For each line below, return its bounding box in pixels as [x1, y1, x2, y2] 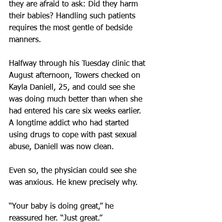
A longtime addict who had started [9, 119, 131, 127]
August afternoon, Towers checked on [9, 72, 143, 80]
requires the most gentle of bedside [9, 24, 135, 32]
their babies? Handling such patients [9, 12, 138, 20]
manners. [9, 36, 41, 44]
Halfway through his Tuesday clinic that [9, 60, 148, 68]
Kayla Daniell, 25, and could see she [9, 84, 137, 92]
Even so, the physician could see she [9, 167, 139, 175]
